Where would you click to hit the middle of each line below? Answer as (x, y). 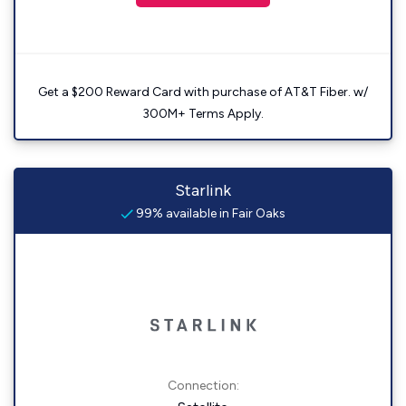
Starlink (203, 191)
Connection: (203, 386)
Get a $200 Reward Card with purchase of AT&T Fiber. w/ (203, 92)
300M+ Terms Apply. (203, 114)
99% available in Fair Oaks (209, 214)
